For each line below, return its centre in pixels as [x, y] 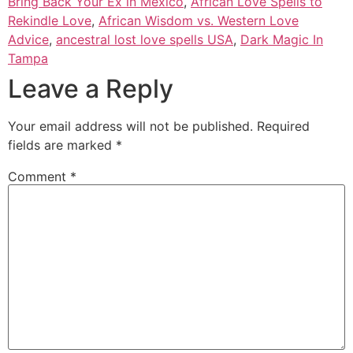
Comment [39, 176]
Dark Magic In [282, 39]
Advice [28, 39]
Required [283, 126]
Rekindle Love [50, 20]
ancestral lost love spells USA [145, 39]
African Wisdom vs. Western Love [199, 20]
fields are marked [62, 145]
